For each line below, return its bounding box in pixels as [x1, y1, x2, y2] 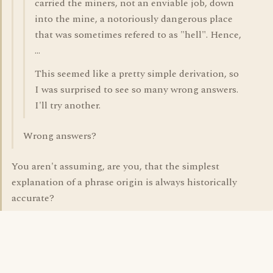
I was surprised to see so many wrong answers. [35, 82, 238, 97]
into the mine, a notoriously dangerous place [35, 12, 233, 26]
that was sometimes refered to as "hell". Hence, [35, 27, 241, 42]
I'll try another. [35, 98, 101, 113]
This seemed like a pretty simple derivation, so [35, 66, 239, 81]
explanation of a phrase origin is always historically [12, 175, 237, 190]
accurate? [12, 191, 54, 205]
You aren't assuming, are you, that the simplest [12, 159, 219, 174]
